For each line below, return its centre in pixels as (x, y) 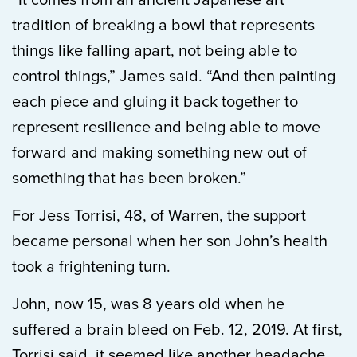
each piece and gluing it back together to (155, 102)
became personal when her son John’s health (170, 241)
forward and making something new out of (159, 153)
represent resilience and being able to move (166, 127)
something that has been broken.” (129, 178)
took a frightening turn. (91, 267)
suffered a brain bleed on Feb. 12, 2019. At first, (177, 330)
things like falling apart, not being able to (155, 51)
